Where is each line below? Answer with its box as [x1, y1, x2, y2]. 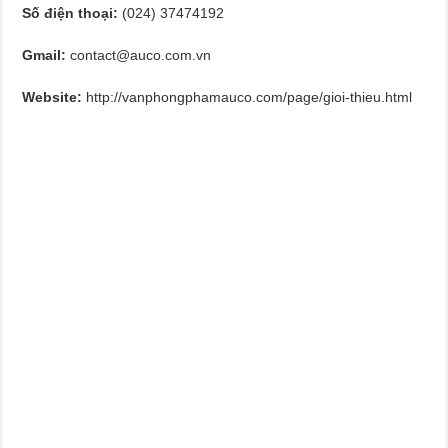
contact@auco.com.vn [70, 46, 212, 63]
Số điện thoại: [22, 4, 119, 21]
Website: [22, 88, 87, 105]
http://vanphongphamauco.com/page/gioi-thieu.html [86, 88, 413, 105]
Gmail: [22, 46, 67, 63]
